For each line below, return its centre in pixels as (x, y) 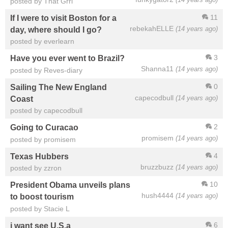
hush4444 (158, 196)
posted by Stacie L (40, 208)
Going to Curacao (44, 127)
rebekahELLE (152, 28)
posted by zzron (36, 168)
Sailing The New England (59, 87)
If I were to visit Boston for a (63, 18)
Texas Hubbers (39, 156)
